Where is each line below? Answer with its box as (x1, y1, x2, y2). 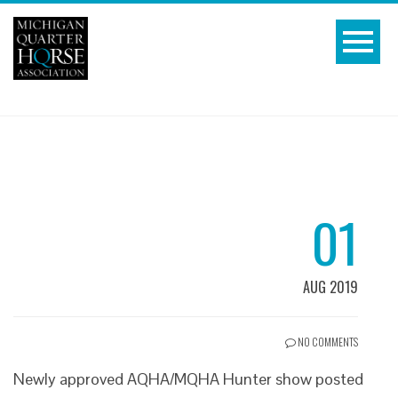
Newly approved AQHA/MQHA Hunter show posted (13, 368, 363, 389)
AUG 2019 (303, 275, 358, 298)
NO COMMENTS (296, 333, 358, 349)
